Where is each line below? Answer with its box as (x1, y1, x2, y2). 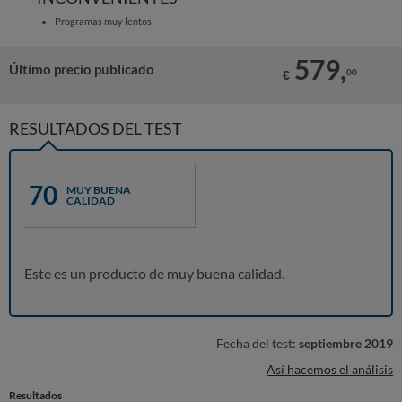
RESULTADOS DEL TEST (9, 118, 182, 138)
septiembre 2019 (299, 336, 393, 351)
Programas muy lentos (54, 15, 152, 27)
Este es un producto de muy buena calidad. (24, 265, 284, 282)
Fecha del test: (216, 336, 299, 351)
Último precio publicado (9, 61, 154, 77)
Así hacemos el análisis (267, 362, 393, 377)
